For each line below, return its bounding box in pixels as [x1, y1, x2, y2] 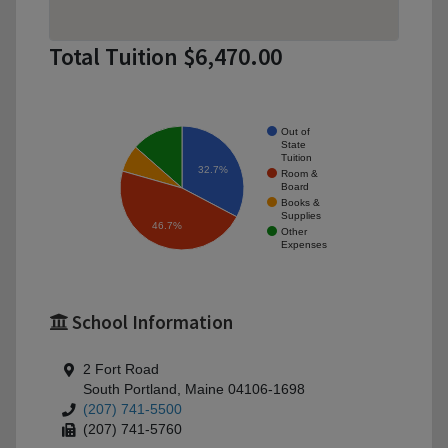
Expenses [281, 238, 327, 250]
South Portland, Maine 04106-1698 [83, 382, 305, 398]
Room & [281, 167, 318, 179]
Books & [281, 196, 320, 208]
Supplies [281, 209, 321, 221]
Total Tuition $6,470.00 [49, 41, 282, 73]
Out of [281, 125, 310, 137]
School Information [68, 310, 233, 335]
